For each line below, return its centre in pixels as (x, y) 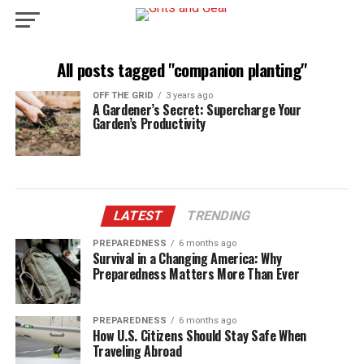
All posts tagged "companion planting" (182, 69)
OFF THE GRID (123, 95)
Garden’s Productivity (149, 123)
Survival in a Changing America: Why (187, 258)
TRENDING (219, 216)
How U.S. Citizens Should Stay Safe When (199, 336)
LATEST (138, 216)
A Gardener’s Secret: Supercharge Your (197, 110)
